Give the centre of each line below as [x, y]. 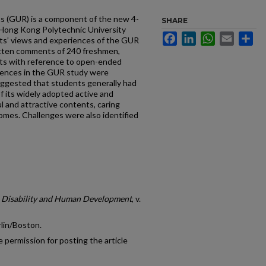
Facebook [196, 36]
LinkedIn [212, 36]
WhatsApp [234, 36]
